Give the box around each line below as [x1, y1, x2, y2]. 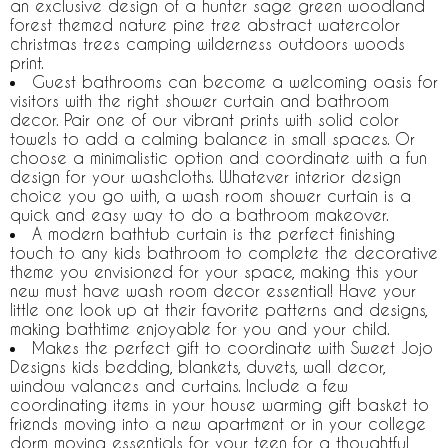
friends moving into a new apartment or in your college [10, 414, 426, 433]
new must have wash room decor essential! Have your [10, 281, 416, 300]
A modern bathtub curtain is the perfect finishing [32, 224, 395, 243]
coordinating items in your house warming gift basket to [10, 395, 429, 414]
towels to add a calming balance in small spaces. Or [10, 129, 415, 148]
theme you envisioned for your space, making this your [10, 262, 418, 281]
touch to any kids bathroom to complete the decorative [10, 243, 438, 262]
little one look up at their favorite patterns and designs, [10, 300, 427, 319]
